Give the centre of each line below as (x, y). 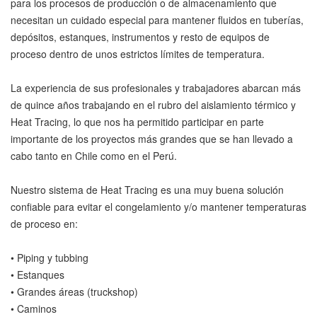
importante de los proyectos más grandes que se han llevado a (152, 139)
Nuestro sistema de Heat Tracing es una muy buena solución (147, 190)
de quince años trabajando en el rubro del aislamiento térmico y (153, 105)
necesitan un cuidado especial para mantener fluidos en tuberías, (157, 20)
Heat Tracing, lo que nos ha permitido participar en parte (137, 122)
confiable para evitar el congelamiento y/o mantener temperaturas (158, 207)
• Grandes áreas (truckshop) (74, 292)
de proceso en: (44, 224)
